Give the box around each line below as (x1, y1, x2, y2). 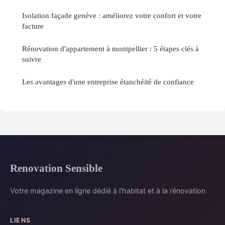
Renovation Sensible (10, 162, 102, 174)
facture (22, 21, 44, 30)
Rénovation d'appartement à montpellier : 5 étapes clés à (22, 44, 199, 53)
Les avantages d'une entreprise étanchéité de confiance (22, 77, 194, 86)
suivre (22, 54, 41, 63)
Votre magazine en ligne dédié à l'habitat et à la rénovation (10, 186, 205, 195)
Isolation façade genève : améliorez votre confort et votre (22, 11, 201, 20)
